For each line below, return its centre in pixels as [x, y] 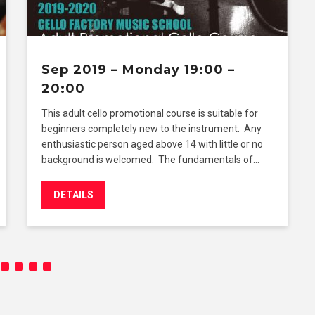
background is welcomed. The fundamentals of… [150, 159]
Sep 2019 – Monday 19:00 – [138, 69]
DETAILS [73, 194]
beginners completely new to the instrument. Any [152, 128]
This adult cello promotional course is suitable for [150, 113]
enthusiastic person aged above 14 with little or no [152, 144]
